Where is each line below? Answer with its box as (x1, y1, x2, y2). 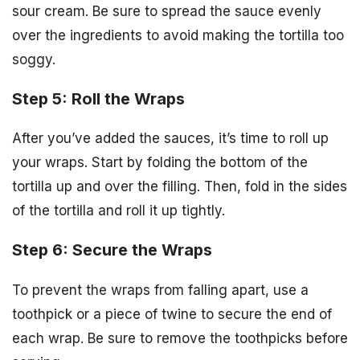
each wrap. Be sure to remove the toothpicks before (12, 330, 348, 347)
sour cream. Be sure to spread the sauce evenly (12, 2, 321, 19)
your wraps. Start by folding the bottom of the (12, 154, 308, 171)
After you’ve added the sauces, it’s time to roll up (12, 130, 329, 147)
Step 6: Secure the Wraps (12, 240, 212, 260)
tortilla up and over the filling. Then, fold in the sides (12, 178, 347, 195)
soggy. (12, 51, 55, 67)
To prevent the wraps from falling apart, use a (12, 282, 309, 299)
